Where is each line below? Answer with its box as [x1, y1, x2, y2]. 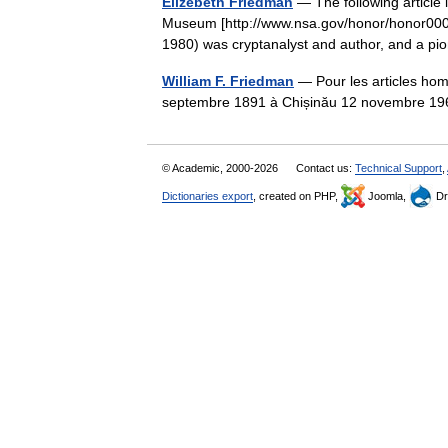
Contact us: [296, 162, 355, 174]
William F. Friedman [162, 73, 294, 89]
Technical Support [355, 162, 442, 174]
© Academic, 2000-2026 [162, 162, 281, 174]
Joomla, [365, 190, 409, 202]
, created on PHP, [253, 190, 341, 202]
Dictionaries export [162, 190, 253, 202]
